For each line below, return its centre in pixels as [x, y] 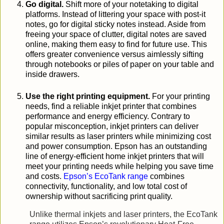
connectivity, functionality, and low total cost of [106, 186]
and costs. [44, 176]
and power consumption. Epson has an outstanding [116, 146]
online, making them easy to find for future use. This [116, 44]
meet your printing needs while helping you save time [119, 166]
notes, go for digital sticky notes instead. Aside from [115, 24]
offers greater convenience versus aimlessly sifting [114, 54]
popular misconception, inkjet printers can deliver [112, 126]
